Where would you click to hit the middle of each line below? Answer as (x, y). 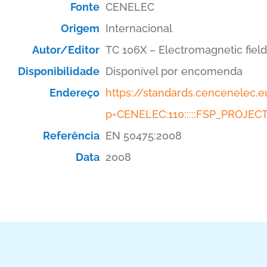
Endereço (74, 93)
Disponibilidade (59, 71)
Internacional (139, 28)
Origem (80, 28)
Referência (71, 136)
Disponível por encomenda (174, 71)
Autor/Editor (66, 50)
